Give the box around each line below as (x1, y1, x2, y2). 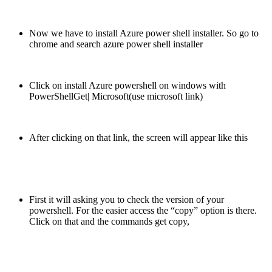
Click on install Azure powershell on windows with (29, 80, 226, 90)
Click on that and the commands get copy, (29, 216, 189, 226)
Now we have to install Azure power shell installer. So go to (29, 27, 259, 38)
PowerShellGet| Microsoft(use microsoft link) (29, 90, 203, 101)
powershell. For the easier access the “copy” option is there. (29, 205, 257, 216)
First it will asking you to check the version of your (29, 194, 224, 205)
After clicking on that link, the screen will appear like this (29, 132, 248, 143)
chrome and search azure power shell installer (29, 38, 203, 49)
